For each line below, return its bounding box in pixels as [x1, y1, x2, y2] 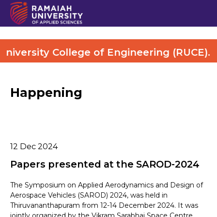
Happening [10, 85, 82, 100]
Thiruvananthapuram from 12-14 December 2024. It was [10, 201, 198, 210]
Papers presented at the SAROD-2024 [10, 158, 200, 170]
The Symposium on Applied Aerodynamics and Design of [10, 180, 203, 189]
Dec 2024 [20, 141, 58, 151]
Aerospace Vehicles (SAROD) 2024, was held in [10, 190, 168, 200]
